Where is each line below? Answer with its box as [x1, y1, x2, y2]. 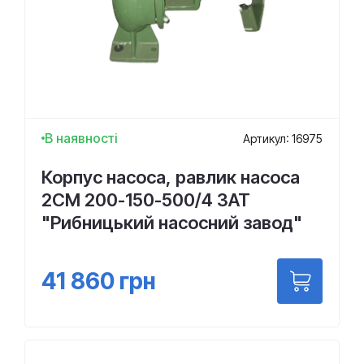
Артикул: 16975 [243, 131, 323, 145]
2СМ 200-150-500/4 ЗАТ [41, 189, 250, 210]
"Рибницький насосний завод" [41, 212, 302, 233]
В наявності [45, 130, 118, 146]
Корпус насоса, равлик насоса [41, 167, 300, 188]
